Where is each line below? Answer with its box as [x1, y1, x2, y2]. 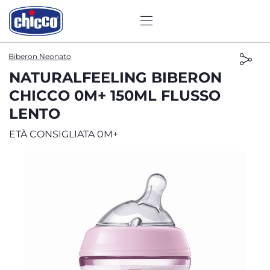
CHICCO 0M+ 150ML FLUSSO [9, 87, 221, 104]
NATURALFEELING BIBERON [9, 69, 222, 86]
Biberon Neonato [8, 52, 71, 61]
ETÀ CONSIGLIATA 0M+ [9, 128, 118, 140]
